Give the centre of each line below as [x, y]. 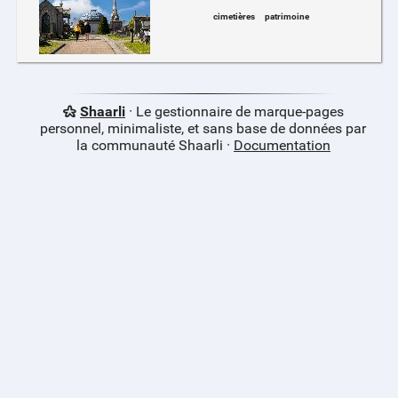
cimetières [235, 17]
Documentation [282, 146]
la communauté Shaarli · [155, 146]
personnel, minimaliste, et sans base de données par [203, 129]
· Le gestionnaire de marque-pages [234, 112]
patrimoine [287, 17]
